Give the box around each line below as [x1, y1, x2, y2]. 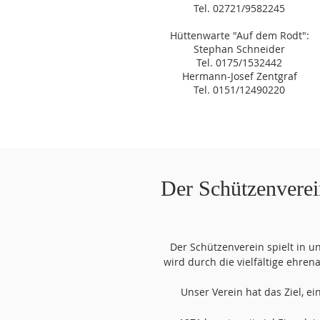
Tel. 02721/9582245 [194, 1, 285, 15]
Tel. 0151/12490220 [194, 83, 285, 96]
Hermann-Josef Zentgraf [181, 69, 297, 83]
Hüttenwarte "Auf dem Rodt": [169, 29, 309, 42]
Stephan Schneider [194, 42, 285, 56]
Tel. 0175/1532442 [196, 56, 282, 69]
